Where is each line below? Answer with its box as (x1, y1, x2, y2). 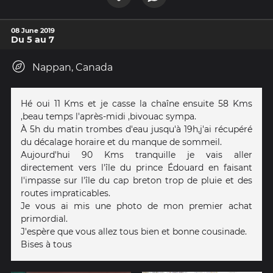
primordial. (21, 213, 68, 224)
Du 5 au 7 (11, 34, 54, 45)
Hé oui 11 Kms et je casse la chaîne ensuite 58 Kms (21, 97, 252, 109)
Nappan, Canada (32, 61, 113, 73)
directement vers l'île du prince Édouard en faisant (21, 161, 252, 173)
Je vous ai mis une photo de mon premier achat (21, 200, 252, 211)
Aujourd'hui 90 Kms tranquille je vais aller (21, 149, 252, 160)
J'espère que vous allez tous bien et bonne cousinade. (21, 225, 247, 237)
